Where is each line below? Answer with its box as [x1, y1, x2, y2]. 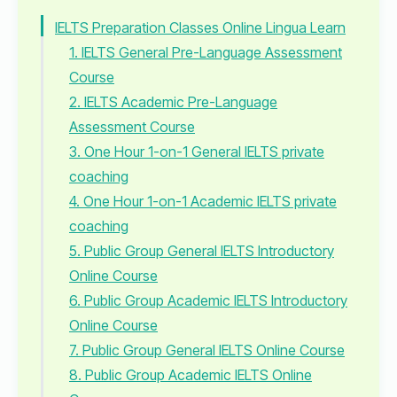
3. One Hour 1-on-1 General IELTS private [69, 143, 324, 160]
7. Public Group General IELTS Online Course [69, 341, 345, 359]
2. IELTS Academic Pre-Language [69, 93, 277, 111]
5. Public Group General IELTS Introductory [69, 242, 334, 260]
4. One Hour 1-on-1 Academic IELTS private [69, 192, 337, 210]
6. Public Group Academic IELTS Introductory [69, 292, 347, 309]
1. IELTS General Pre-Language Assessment [69, 43, 342, 61]
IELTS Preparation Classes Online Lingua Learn [55, 19, 346, 36]
